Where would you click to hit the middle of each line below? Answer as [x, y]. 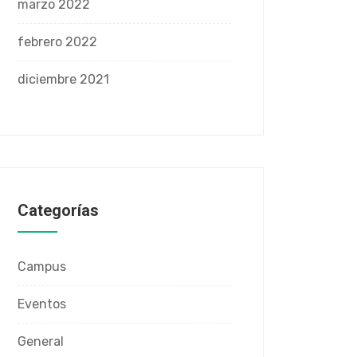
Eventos [42, 304]
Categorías [58, 210]
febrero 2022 [57, 42]
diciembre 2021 [63, 79]
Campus [42, 267]
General [41, 341]
